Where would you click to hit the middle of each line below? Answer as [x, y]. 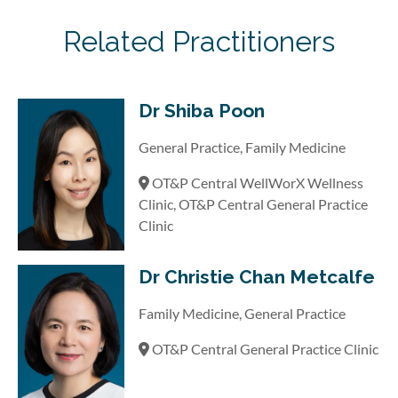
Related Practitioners [199, 42]
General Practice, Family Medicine [242, 147]
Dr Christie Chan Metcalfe [257, 276]
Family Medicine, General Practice [242, 313]
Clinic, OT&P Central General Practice [253, 203]
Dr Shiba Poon [202, 110]
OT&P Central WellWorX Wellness [256, 182]
